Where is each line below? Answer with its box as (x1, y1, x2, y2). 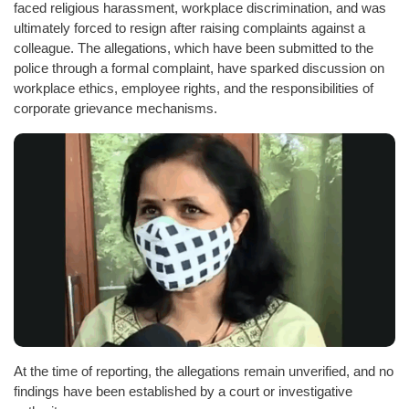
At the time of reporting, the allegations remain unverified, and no (14, 363, 393, 380)
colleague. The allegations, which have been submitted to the (14, 39, 373, 56)
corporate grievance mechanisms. (14, 100, 217, 116)
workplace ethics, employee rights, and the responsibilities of (14, 79, 373, 96)
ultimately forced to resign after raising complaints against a (14, 19, 365, 36)
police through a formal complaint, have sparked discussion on (14, 59, 384, 76)
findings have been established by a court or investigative (14, 383, 352, 400)
